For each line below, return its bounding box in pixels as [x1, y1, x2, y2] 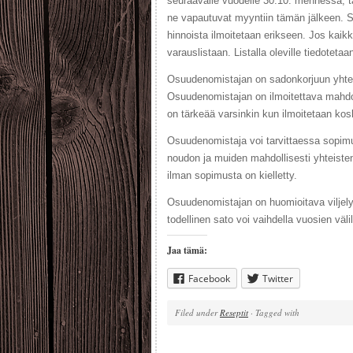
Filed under [175, 307, 220, 318]
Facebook [188, 272, 230, 285]
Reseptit [220, 307, 248, 318]
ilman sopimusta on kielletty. [167, 169, 297, 181]
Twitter [262, 272, 293, 285]
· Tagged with [248, 307, 299, 318]
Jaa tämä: [167, 243, 207, 257]
